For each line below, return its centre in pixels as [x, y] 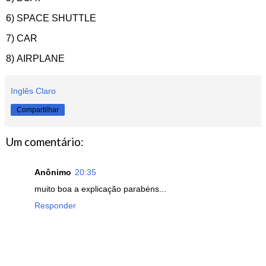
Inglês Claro [33, 91]
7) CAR [23, 38]
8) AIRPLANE [37, 58]
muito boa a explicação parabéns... [100, 189]
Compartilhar [38, 110]
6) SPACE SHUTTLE [52, 18]
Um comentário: [45, 142]
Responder [55, 206]
